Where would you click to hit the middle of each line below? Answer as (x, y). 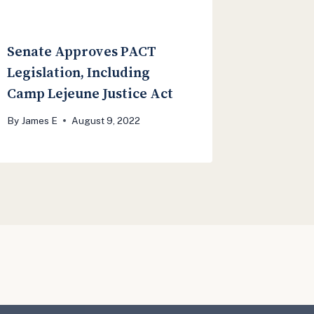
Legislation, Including (79, 72)
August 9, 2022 (105, 120)
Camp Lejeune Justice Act (90, 93)
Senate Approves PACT (82, 51)
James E (39, 120)
